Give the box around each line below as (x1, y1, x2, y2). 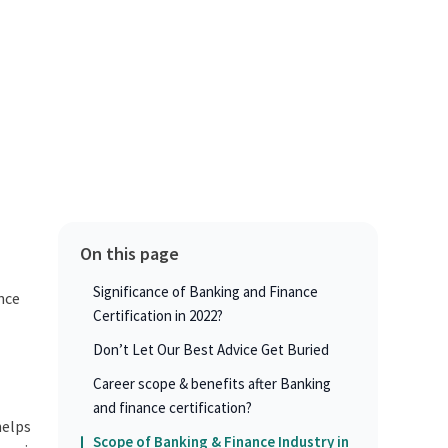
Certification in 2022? (92, 306, 223, 326)
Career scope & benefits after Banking (92, 374, 331, 394)
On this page (79, 242, 179, 266)
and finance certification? (92, 398, 252, 418)
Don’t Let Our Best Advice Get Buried (92, 340, 329, 360)
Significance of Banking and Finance (92, 282, 318, 302)
